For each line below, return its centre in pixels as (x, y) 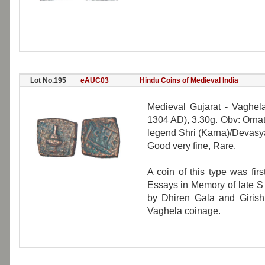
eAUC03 (94, 80)
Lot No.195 (48, 80)
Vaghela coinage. (184, 211)
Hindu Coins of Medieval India (189, 80)
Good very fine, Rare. (191, 146)
